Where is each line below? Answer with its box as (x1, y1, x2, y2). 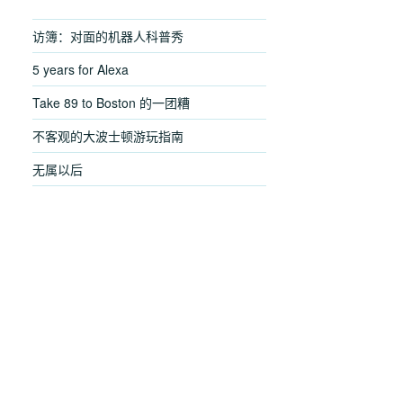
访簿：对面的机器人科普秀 (32, 26, 184, 45)
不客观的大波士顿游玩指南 (32, 126, 184, 145)
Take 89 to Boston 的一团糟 (32, 93, 190, 112)
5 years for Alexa (32, 59, 129, 78)
